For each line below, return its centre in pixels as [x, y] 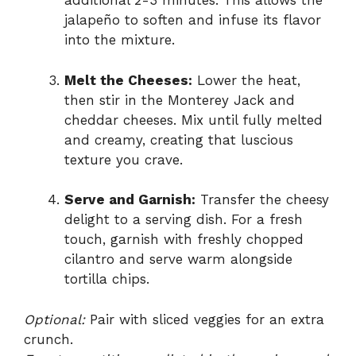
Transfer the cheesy [262, 200]
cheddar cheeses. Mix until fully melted [193, 120]
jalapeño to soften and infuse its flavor [193, 20]
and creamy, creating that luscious [179, 139]
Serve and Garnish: [130, 200]
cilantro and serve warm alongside [178, 259]
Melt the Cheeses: [128, 80]
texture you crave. [124, 159]
